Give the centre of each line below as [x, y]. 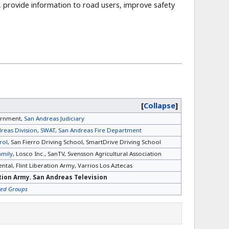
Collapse [160, 105]
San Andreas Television [70, 177]
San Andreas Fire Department [100, 130]
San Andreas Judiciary [54, 118]
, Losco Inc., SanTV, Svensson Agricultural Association [87, 153]
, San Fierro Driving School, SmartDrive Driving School [84, 142]
